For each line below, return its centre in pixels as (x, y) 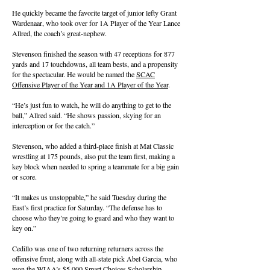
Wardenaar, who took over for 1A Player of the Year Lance (96, 23)
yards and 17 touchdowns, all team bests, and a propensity (95, 64)
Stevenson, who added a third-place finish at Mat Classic (93, 146)
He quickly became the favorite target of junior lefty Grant (94, 13)
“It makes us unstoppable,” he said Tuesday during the (89, 197)
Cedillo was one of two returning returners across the (88, 248)
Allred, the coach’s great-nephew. (59, 33)
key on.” (24, 228)
